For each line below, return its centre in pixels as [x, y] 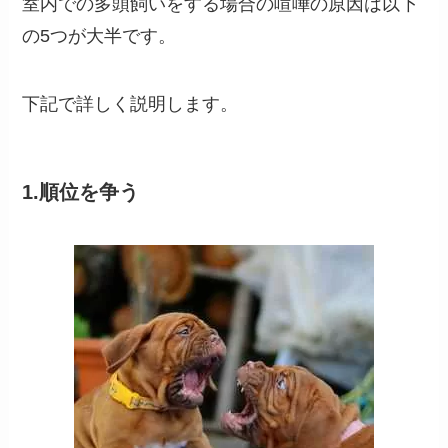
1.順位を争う [81, 191]
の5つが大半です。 [99, 35]
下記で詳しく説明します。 [130, 103]
